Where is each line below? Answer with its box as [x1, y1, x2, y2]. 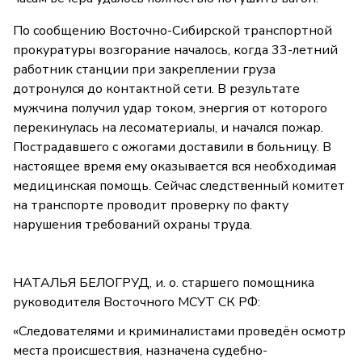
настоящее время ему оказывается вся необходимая [13, 158, 336, 176]
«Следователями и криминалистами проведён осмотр [13, 322, 346, 341]
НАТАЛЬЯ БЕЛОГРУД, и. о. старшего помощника [13, 274, 314, 293]
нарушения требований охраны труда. [13, 216, 252, 234]
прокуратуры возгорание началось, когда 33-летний [13, 41, 338, 60]
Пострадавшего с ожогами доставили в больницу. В [13, 138, 331, 157]
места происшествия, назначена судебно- [13, 342, 267, 360]
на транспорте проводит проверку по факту [13, 196, 288, 215]
